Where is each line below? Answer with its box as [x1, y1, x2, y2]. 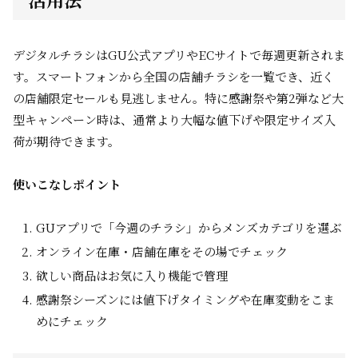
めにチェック [36, 312, 108, 329]
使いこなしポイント [13, 176, 121, 193]
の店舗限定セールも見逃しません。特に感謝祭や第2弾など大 [13, 89, 344, 106]
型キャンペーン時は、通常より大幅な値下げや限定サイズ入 [13, 111, 336, 128]
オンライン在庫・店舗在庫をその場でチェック [36, 243, 288, 260]
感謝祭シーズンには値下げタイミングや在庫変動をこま [36, 291, 335, 308]
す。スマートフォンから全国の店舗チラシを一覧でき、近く [13, 68, 334, 85]
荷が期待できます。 [13, 133, 120, 149]
